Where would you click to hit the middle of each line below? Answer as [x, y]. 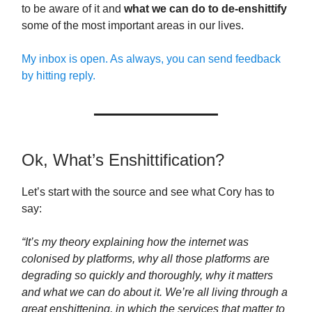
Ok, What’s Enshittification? [123, 159]
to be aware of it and [73, 8]
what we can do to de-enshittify [205, 8]
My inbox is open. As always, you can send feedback [151, 58]
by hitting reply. [58, 75]
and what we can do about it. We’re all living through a [155, 292]
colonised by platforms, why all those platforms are [146, 258]
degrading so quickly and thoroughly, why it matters [147, 275]
